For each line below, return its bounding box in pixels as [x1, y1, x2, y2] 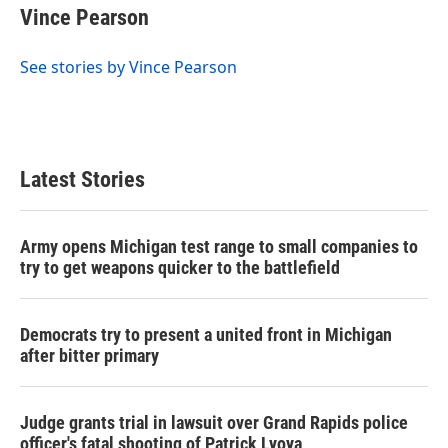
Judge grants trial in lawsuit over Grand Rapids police [20, 411, 408, 433]
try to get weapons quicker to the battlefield [20, 256, 340, 278]
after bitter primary [20, 344, 159, 366]
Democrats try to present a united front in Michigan [20, 323, 392, 345]
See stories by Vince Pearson [20, 55, 237, 78]
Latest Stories [20, 166, 145, 192]
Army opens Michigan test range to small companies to [20, 235, 418, 257]
